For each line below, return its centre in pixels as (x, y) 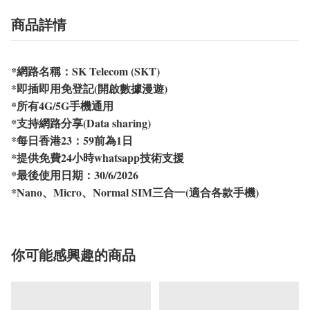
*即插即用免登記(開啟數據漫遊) (89, 89)
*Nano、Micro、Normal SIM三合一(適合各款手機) (137, 192)
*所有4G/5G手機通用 (62, 106)
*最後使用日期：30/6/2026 (75, 175)
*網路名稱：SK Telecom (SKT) (85, 71)
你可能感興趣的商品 (73, 256)
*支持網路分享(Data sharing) (81, 123)
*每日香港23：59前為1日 (72, 140)
